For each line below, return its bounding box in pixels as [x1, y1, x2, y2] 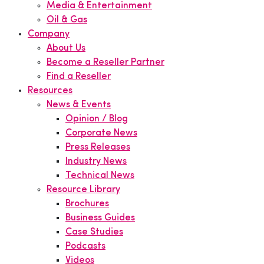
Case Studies [65, 227, 123, 237]
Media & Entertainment [47, 1, 152, 11]
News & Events [47, 100, 111, 110]
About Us [47, 44, 85, 53]
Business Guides [65, 213, 135, 223]
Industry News [65, 157, 127, 166]
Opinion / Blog [65, 114, 128, 124]
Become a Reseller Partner [47, 58, 164, 67]
